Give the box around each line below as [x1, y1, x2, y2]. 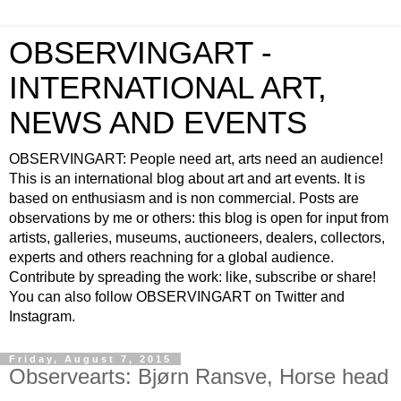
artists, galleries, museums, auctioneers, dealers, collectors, [9, 230, 385, 245]
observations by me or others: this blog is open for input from [9, 210, 388, 226]
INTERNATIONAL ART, [9, 71, 327, 105]
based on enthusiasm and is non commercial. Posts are [9, 191, 359, 206]
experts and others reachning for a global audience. [9, 250, 334, 265]
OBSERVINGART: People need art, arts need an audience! [9, 151, 383, 166]
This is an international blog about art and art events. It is [9, 171, 365, 186]
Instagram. [9, 309, 75, 324]
